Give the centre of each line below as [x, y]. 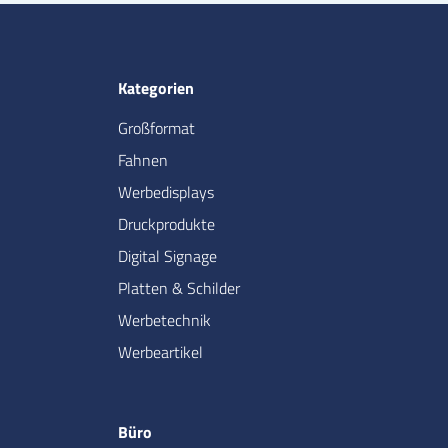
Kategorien [156, 88]
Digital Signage [167, 256]
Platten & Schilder [179, 288]
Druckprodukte [166, 224]
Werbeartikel [160, 352]
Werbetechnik [164, 320]
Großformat [156, 128]
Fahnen [143, 160]
